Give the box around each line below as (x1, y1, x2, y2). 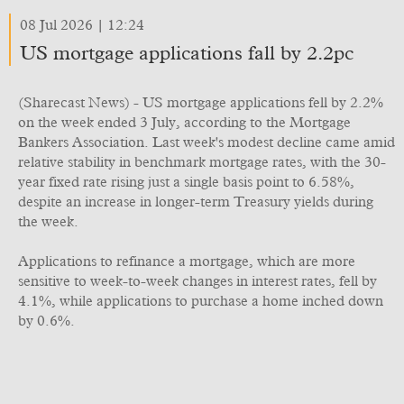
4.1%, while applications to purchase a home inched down (18, 294, 383, 308)
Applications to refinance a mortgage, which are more (18, 254, 355, 269)
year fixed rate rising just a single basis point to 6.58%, (18, 175, 354, 189)
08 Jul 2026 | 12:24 (20, 18, 144, 32)
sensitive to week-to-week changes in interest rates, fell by (18, 274, 377, 289)
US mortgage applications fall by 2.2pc (20, 44, 353, 64)
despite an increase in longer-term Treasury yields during (18, 195, 373, 209)
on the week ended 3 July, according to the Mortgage (18, 115, 351, 130)
